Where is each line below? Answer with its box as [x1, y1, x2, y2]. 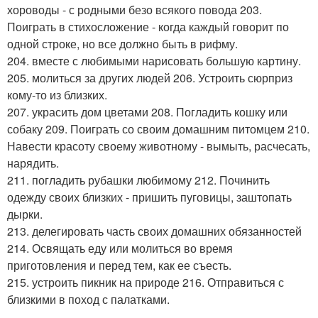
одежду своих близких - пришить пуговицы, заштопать [7, 188, 292, 205]
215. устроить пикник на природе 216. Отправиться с [7, 273, 284, 290]
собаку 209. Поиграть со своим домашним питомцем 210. [7, 120, 309, 137]
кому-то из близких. [7, 86, 107, 103]
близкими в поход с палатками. [7, 290, 170, 307]
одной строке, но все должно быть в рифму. [7, 35, 238, 52]
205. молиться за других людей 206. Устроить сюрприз [7, 69, 292, 86]
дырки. [7, 205, 43, 222]
